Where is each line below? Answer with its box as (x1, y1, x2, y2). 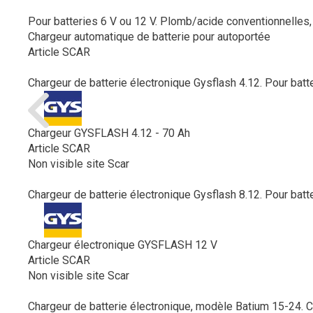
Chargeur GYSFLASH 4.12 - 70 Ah (28, 126, 190, 140)
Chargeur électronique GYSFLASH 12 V (28, 238, 217, 252)
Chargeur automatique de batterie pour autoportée (28, 29, 270, 43)
